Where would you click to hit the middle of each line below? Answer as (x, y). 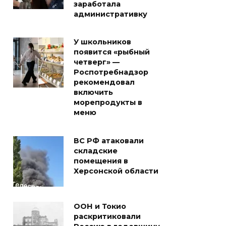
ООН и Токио (100, 207)
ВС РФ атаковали (109, 141)
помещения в (101, 161)
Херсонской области (116, 171)
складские (96, 151)
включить (93, 93)
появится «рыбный (112, 52)
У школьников (102, 42)
